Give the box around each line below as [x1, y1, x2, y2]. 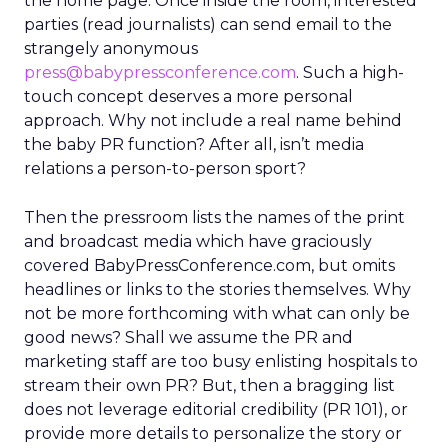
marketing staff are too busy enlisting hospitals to [24, 352, 418, 371]
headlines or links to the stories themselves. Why [24, 280, 411, 299]
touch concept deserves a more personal [24, 87, 353, 106]
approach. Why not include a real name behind [24, 111, 402, 130]
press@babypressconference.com [24, 63, 296, 82]
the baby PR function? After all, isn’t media [24, 135, 364, 154]
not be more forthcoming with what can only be [24, 304, 410, 323]
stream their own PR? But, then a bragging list [24, 376, 395, 395]
